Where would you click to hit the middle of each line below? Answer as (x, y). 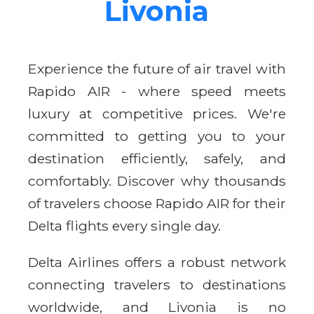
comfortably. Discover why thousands (157, 180)
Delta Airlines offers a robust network (157, 262)
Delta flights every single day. (124, 225)
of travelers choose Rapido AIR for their (157, 203)
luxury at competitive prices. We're (157, 113)
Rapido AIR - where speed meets (157, 91)
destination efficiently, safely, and (157, 158)
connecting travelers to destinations (157, 284)
